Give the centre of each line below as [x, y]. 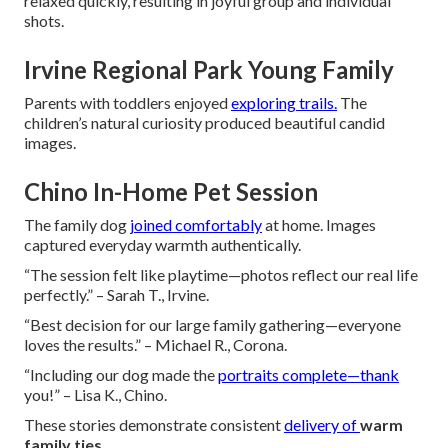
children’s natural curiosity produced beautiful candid [204, 122]
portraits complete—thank [308, 374]
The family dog [77, 224]
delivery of [322, 424]
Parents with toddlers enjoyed [127, 102]
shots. [44, 20]
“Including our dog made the [121, 374]
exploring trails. [284, 102]
